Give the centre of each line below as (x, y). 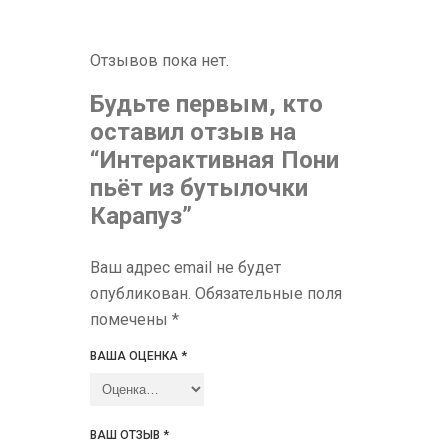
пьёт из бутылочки (199, 188)
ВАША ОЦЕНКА (135, 356)
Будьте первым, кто (206, 104)
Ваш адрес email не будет (185, 267)
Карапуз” (141, 216)
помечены (131, 319)
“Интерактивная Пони (214, 160)
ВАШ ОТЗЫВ (126, 435)
